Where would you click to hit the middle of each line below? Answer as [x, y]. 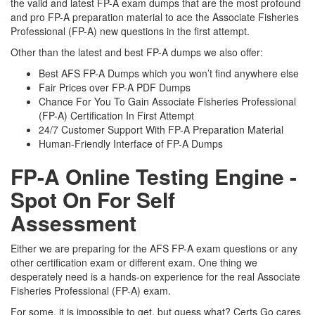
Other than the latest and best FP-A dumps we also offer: [137, 52]
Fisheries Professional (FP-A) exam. [92, 290]
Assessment [73, 223]
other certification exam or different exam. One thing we [134, 262]
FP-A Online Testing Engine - [154, 176]
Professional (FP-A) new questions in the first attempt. [131, 31]
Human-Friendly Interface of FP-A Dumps [131, 143]
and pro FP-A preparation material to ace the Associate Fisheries [155, 17]
